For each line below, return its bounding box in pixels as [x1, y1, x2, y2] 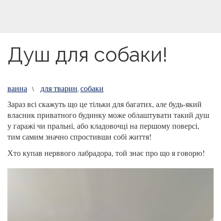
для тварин [40, 83, 77, 93]
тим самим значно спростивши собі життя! [7, 131, 151, 142]
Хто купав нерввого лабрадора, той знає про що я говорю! [7, 147, 205, 158]
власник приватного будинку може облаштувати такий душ [7, 110, 209, 120]
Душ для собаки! [7, 42, 168, 67]
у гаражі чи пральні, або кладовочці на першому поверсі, [7, 120, 199, 131]
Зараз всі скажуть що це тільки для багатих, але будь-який [7, 99, 202, 109]
